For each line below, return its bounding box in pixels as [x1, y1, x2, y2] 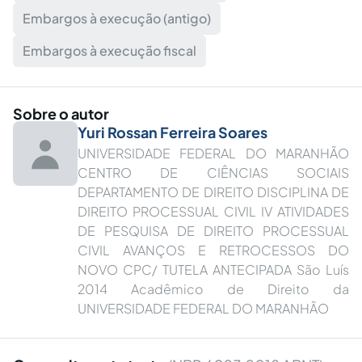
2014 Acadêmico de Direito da [78, 280, 349, 297]
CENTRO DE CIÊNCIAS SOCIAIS [78, 164, 349, 181]
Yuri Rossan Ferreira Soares [78, 123, 267, 141]
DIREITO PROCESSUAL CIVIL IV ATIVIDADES [78, 203, 349, 220]
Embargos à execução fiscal [23, 42, 196, 59]
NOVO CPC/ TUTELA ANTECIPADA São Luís [78, 261, 349, 278]
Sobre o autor [13, 104, 109, 123]
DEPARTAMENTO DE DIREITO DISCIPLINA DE [78, 183, 349, 200]
